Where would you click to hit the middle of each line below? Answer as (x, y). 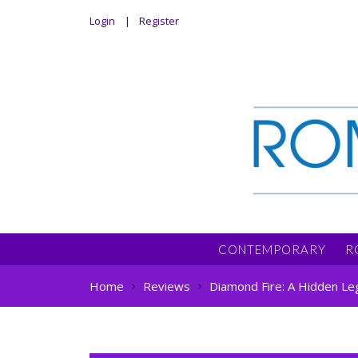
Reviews (167, 286)
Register (159, 21)
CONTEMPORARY (272, 249)
